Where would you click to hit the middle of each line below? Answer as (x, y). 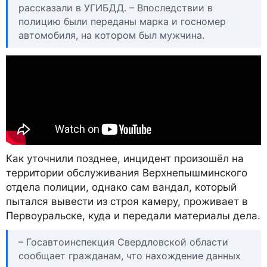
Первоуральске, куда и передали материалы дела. (133, 215)
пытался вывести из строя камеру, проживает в (127, 201)
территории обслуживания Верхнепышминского (127, 173)
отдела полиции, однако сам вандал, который (121, 187)
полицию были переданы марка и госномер (122, 21)
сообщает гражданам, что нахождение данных (130, 256)
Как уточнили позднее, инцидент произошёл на (125, 158)
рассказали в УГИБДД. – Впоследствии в (116, 7)
